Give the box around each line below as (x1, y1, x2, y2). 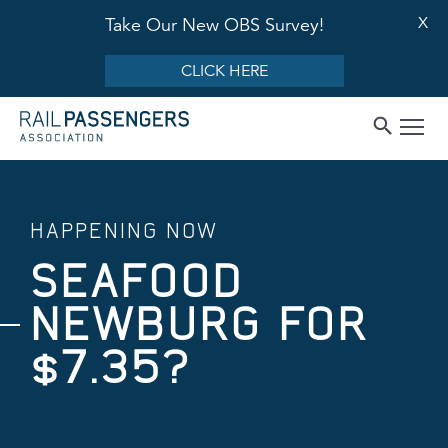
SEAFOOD (30, 255, 244, 306)
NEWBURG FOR (30, 298, 369, 349)
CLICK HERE (180, 61, 268, 81)
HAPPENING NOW (30, 218, 218, 242)
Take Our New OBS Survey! (104, 14, 324, 36)
